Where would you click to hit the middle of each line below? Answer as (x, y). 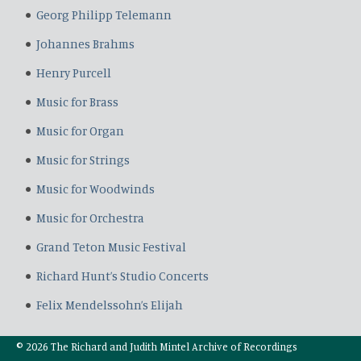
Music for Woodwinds (95, 189)
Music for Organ (80, 131)
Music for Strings (83, 160)
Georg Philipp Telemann (104, 15)
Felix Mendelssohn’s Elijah (110, 305)
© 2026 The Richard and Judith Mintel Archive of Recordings (157, 346)
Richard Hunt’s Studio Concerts (122, 276)
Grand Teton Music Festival (111, 247)
